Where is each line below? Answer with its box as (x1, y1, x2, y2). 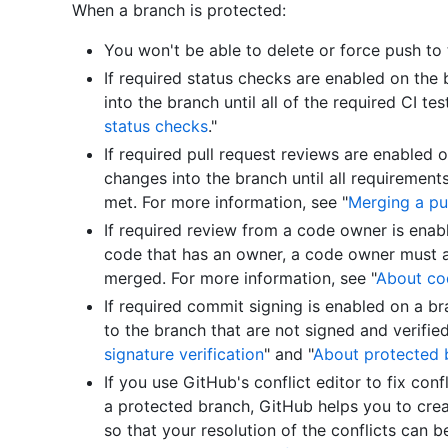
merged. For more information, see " (104, 267, 376, 288)
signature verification (104, 343, 264, 364)
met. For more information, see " (104, 191, 348, 212)
